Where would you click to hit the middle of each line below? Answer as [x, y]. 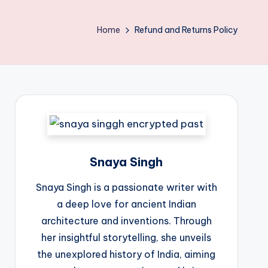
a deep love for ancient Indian [126, 204]
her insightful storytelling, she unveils [127, 237]
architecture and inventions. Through [126, 221]
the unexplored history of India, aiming [127, 254]
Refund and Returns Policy [186, 30]
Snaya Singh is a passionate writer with [126, 187]
